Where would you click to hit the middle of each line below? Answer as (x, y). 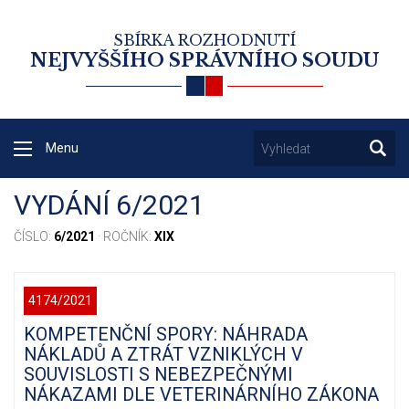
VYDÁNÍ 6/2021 (109, 205)
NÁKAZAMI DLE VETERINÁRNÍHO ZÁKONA (201, 395)
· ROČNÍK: (125, 237)
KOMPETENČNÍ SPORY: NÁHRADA (166, 335)
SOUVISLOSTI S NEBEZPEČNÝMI (158, 375)
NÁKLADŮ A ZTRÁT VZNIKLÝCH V (163, 355)
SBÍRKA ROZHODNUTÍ (204, 40)
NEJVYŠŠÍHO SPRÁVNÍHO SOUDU (204, 60)
